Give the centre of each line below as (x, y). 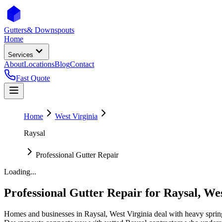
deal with (168, 214)
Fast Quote (33, 78)
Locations (39, 64)
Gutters (15, 30)
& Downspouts (51, 30)
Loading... (20, 172)
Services (21, 55)
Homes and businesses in (44, 214)
